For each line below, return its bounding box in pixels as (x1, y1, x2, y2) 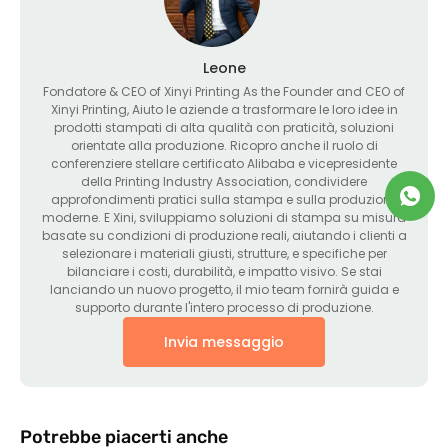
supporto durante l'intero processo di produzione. (74, 299, 374, 316)
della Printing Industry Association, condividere (81, 173, 367, 190)
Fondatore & (43, 83, 121, 100)
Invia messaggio (164, 332, 284, 352)
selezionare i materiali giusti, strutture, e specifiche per (61, 245, 387, 262)
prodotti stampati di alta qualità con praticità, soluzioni (54, 119, 394, 136)
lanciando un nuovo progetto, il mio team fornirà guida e (49, 281, 399, 298)
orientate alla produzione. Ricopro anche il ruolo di (70, 137, 378, 154)
